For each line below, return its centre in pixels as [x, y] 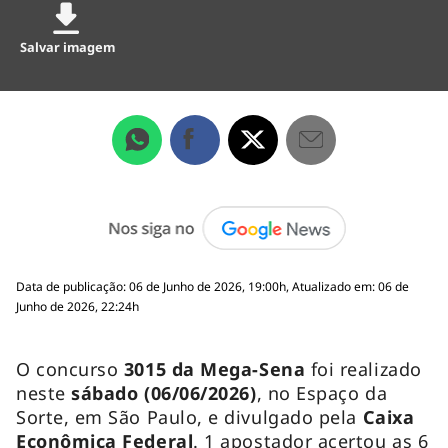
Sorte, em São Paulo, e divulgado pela [189, 416]
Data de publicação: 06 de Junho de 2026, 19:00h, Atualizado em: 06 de [212, 286]
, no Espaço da [322, 392]
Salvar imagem [68, 46]
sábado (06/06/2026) [164, 392]
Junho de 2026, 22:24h [77, 306]
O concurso [70, 368]
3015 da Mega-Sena [214, 368]
